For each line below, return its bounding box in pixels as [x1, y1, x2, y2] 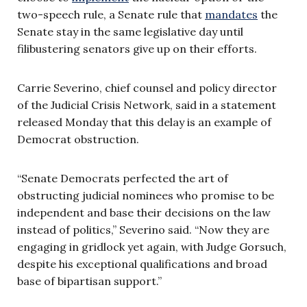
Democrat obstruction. [17, 132, 139, 146]
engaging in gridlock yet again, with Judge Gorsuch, [17, 239, 286, 254]
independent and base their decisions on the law [17, 205, 271, 219]
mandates [205, 7, 258, 21]
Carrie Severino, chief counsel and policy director [17, 80, 277, 95]
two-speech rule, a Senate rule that [17, 7, 205, 21]
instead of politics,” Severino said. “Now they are [17, 222, 269, 236]
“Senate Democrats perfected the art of [17, 171, 228, 185]
